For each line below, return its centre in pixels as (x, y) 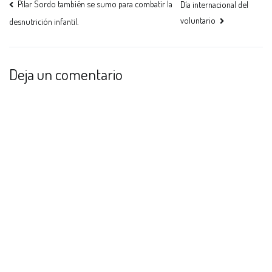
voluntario (198, 20)
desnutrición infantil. (44, 21)
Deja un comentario (66, 74)
